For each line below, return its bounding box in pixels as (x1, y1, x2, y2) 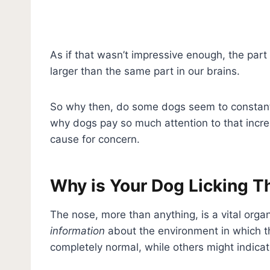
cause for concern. (50, 133, 143, 145)
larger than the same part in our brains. (50, 64, 243, 77)
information (50, 224, 108, 237)
